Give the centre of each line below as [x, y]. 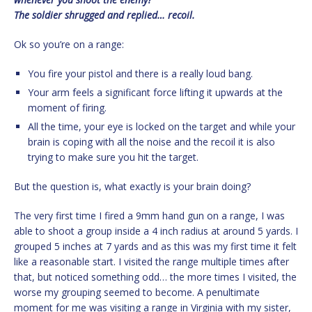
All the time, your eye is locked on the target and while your [162, 127]
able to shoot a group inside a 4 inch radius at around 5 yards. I [156, 231]
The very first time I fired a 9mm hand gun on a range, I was [149, 216]
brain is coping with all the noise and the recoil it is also [151, 142]
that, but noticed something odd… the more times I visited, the [155, 277]
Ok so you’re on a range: [69, 45]
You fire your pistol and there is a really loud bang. [140, 74]
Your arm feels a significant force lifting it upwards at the [155, 93]
